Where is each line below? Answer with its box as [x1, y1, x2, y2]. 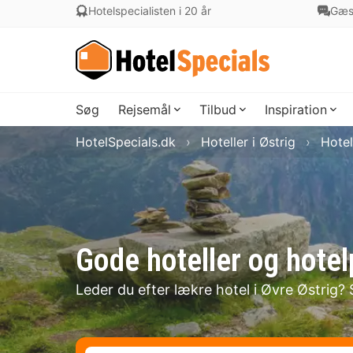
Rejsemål [118, 102, 171, 117]
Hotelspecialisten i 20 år [88, 4, 211, 17]
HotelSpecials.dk [76, 134, 176, 150]
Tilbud [199, 102, 236, 117]
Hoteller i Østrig [201, 134, 295, 150]
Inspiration [265, 102, 327, 117]
